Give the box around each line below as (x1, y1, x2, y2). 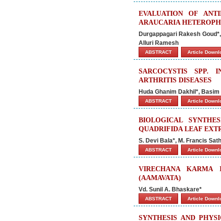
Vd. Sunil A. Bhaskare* (139, 186, 202, 193)
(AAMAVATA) (139, 174, 181, 182)
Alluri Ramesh (139, 39, 179, 46)
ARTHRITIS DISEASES (139, 76, 212, 84)
